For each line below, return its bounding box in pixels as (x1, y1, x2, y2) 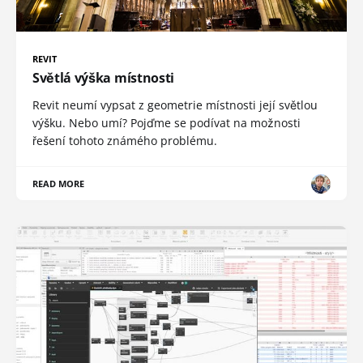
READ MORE (32, 177, 85, 190)
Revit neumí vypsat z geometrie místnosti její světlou (32, 97, 318, 113)
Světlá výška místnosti (32, 69, 174, 88)
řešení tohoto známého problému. (32, 133, 217, 149)
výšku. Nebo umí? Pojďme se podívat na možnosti (32, 115, 301, 131)
